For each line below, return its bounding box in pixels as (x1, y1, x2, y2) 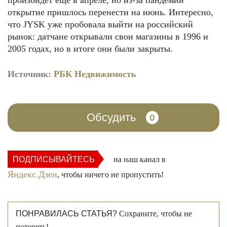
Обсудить (86, 111, 136, 124)
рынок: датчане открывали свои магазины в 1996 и (8, 31, 208, 42)
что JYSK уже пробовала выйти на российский (8, 19, 193, 29)
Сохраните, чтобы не (117, 209, 192, 218)
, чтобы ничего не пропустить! (57, 170, 164, 179)
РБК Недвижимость (54, 69, 136, 79)
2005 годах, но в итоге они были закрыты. (8, 44, 173, 54)
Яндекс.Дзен (8, 169, 57, 179)
